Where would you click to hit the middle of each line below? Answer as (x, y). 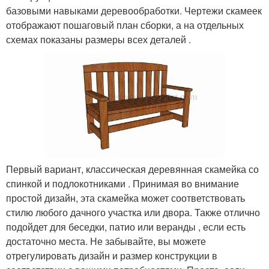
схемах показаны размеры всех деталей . (98, 39)
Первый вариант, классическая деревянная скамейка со (132, 169)
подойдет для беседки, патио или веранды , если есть (126, 226)
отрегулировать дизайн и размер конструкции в (112, 255)
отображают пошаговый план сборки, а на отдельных (125, 25)
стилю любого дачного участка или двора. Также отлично (133, 212)
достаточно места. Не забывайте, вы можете (106, 241)
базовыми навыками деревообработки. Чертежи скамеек (134, 11)
